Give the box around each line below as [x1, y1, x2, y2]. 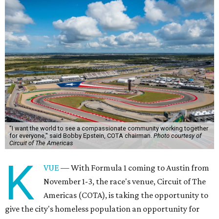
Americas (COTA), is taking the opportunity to [44, 190, 209, 200]
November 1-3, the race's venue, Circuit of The [44, 176, 206, 186]
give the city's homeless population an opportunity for [5, 204, 199, 214]
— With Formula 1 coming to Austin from [59, 163, 210, 173]
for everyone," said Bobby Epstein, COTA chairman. [9, 132, 153, 139]
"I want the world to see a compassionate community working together [9, 125, 208, 132]
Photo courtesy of [153, 132, 201, 139]
